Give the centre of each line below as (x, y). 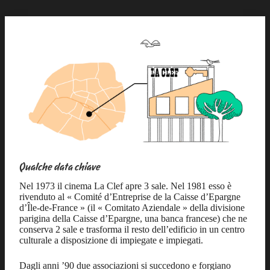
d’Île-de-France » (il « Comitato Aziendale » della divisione (132, 208)
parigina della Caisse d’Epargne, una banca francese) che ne (133, 219)
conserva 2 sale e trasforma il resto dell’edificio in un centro (132, 230)
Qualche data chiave (60, 166)
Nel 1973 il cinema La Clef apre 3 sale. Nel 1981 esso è (125, 186)
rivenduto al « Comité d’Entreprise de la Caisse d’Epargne (130, 197)
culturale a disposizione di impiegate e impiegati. (111, 240)
